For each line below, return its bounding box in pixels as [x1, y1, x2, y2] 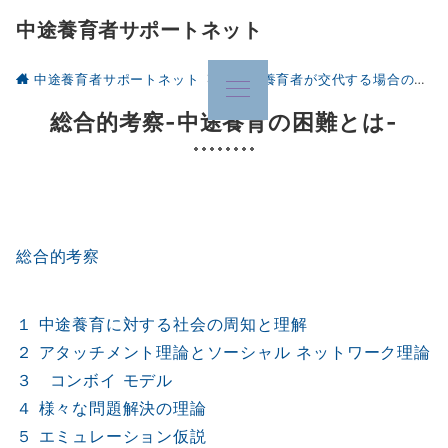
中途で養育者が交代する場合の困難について [221, 72, 415, 87]
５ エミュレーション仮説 [16, 426, 207, 446]
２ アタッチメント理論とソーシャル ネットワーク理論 [16, 342, 431, 362]
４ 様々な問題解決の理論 [16, 398, 207, 418]
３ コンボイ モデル [16, 370, 173, 390]
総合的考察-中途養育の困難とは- [50, 108, 398, 135]
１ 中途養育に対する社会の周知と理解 [16, 314, 308, 334]
